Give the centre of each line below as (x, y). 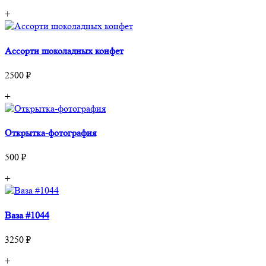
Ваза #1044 (27, 215)
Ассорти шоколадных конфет (64, 50)
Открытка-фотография (50, 133)
